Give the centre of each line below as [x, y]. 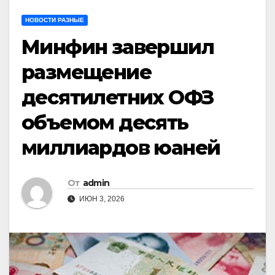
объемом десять [105, 122]
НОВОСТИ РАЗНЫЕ [55, 20]
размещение [86, 72]
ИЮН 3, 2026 [101, 199]
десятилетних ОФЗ [118, 97]
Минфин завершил [118, 47]
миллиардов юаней [121, 147]
